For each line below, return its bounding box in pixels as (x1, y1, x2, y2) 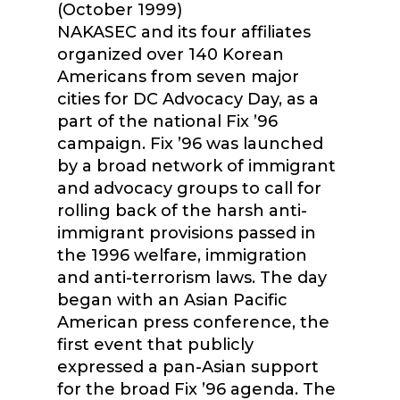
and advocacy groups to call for (57, 179, 321, 198)
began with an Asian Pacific (57, 290, 287, 310)
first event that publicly (57, 335, 254, 354)
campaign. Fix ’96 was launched (57, 134, 323, 154)
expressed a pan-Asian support (57, 357, 319, 377)
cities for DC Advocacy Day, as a (57, 89, 319, 109)
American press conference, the (57, 312, 329, 332)
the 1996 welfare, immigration (57, 246, 307, 265)
